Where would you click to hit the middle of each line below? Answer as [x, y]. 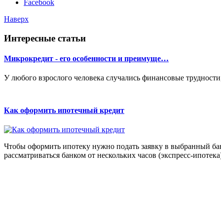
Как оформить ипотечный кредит [64, 110]
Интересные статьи [45, 38]
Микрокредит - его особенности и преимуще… [86, 59]
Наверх [16, 19]
